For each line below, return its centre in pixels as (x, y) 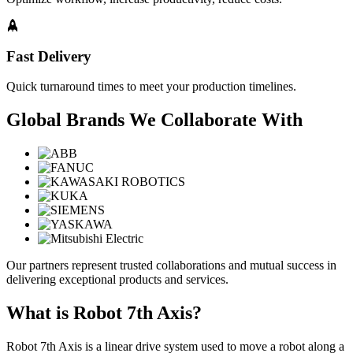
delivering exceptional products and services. (117, 280)
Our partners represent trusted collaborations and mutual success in (171, 266)
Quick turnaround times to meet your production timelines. (151, 87)
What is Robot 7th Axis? (104, 313)
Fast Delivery (49, 56)
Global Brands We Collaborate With (154, 120)
